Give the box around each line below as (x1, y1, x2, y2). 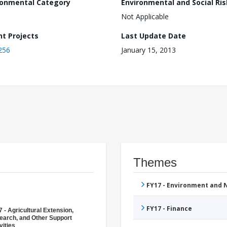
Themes (133, 156, 177, 170)
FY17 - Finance (146, 204, 192, 213)
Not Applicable (121, 12, 169, 22)
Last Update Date (121, 31, 186, 41)
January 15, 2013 (121, 45, 176, 55)
